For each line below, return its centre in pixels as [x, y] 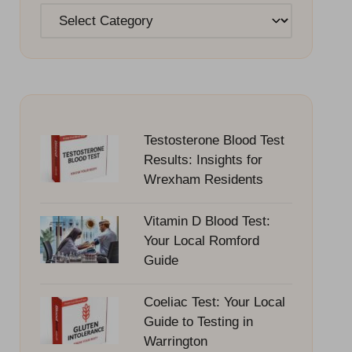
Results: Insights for [203, 159]
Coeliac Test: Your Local [214, 302]
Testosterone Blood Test [214, 140]
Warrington [175, 341]
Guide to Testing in [198, 321]
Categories [73, 13]
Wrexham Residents [203, 179]
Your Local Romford [201, 240]
